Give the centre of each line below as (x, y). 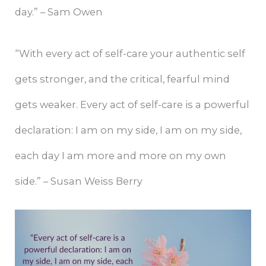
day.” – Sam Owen (59, 12)
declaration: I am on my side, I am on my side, (129, 130)
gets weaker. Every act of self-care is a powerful (132, 104)
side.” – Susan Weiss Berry (79, 181)
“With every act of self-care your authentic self (130, 53)
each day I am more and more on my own (121, 155)
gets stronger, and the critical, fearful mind (123, 79)
